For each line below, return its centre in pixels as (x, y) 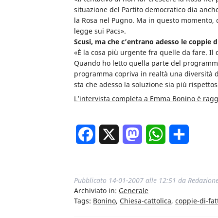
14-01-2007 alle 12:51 (142, 181)
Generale (134, 191)
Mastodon (161, 135)
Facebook (113, 135)
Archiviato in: (96, 191)
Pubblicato (91, 181)
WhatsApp (184, 135)
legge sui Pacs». (100, 31)
